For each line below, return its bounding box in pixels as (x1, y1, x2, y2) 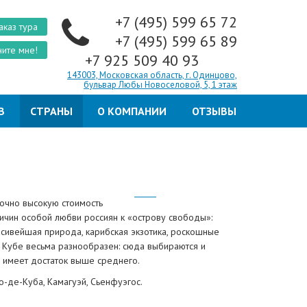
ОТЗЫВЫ (192, 104, 236, 118)
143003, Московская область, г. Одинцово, (67, 69, 237, 81)
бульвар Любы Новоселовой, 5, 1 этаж (84, 79, 237, 90)
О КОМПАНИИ (97, 104, 167, 118)
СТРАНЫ (30, 104, 73, 118)
